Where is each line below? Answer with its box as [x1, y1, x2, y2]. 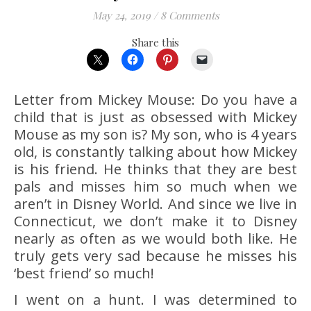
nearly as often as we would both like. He [14, 229, 297, 249]
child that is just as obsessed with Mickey [14, 108, 297, 127]
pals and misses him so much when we [14, 177, 297, 196]
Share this [132, 35, 179, 50]
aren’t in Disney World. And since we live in [14, 194, 297, 214]
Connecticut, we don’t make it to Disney [14, 212, 297, 231]
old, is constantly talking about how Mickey [14, 142, 297, 162]
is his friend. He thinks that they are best [14, 160, 297, 179]
